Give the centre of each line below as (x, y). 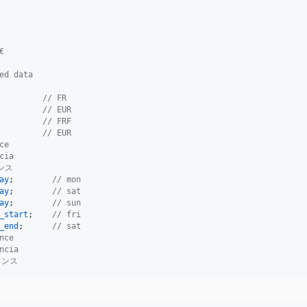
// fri (66, 215)
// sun (66, 203)
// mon (66, 180)
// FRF (57, 122)
